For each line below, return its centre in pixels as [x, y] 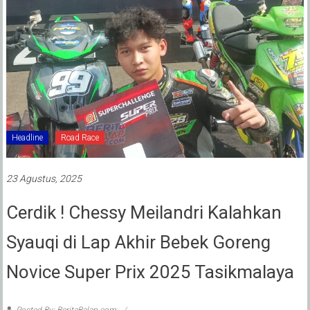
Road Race [80, 138]
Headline [27, 138]
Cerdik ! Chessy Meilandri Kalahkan [144, 213]
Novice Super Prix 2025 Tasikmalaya [150, 272]
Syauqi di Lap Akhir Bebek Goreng [138, 243]
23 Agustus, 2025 [44, 179]
